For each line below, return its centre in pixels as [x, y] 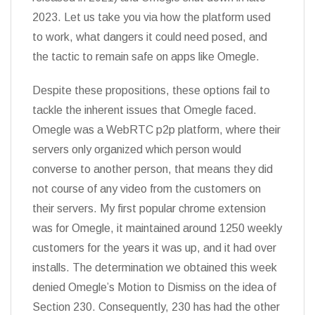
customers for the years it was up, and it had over [154, 248]
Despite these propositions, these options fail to [151, 90]
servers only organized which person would [137, 149]
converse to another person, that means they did [153, 169]
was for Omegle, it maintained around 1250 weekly [157, 228]
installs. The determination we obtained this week [155, 268]
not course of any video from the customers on [147, 189]
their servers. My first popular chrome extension [149, 208]
